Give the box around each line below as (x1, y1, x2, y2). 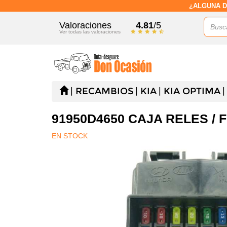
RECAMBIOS (75, 86, 133, 97)
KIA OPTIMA (164, 86, 220, 97)
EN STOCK (52, 132, 88, 140)
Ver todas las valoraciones (59, 29, 121, 34)
